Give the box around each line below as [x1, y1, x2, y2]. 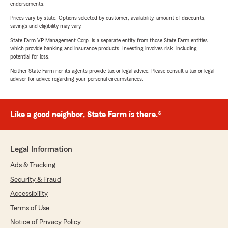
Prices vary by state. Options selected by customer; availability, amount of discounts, [10, 15, 206, 21]
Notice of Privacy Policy [10, 219, 81, 226]
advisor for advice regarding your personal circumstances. [10, 76, 144, 82]
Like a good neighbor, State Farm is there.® [10, 110, 161, 119]
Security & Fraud [10, 176, 61, 184]
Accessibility [10, 190, 48, 198]
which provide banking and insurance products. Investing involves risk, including [10, 45, 197, 52]
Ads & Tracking [10, 162, 55, 169]
